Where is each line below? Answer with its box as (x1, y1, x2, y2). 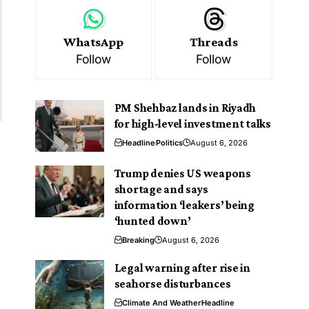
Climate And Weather (121, 297, 201, 308)
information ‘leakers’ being (114, 198, 255, 212)
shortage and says (114, 182, 208, 196)
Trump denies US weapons (114, 166, 251, 180)
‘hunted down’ (114, 214, 191, 228)
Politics (155, 137, 183, 148)
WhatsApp (63, 34, 123, 49)
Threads (190, 34, 238, 49)
